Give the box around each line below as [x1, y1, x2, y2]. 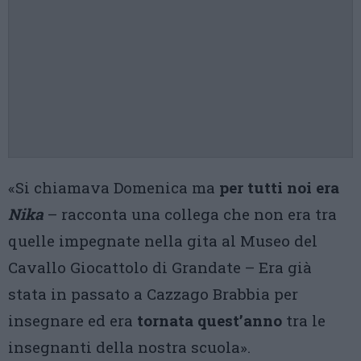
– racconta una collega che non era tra [44, 204, 337, 224]
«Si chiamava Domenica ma [8, 177, 219, 197]
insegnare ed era [8, 310, 137, 330]
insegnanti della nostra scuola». [8, 337, 251, 357]
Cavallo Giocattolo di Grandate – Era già [8, 257, 312, 277]
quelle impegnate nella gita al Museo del [8, 230, 317, 251]
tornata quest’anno [137, 310, 286, 330]
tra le [286, 310, 326, 330]
